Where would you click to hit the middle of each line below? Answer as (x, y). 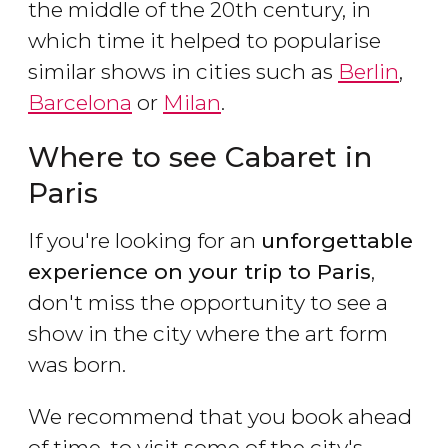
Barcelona (80, 103)
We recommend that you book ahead (220, 417)
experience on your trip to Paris (199, 272)
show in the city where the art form (208, 334)
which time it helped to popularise (204, 41)
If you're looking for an (144, 241)
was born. (77, 365)
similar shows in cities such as (183, 72)
